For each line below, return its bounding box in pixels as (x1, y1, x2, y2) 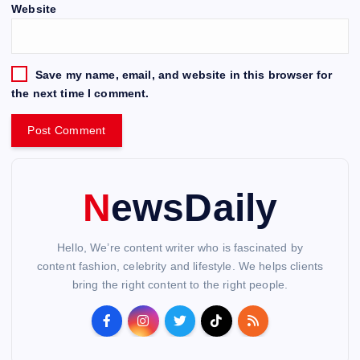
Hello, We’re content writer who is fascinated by (57, 241, 303, 255)
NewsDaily (111, 186, 278, 230)
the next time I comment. (11, 87, 149, 100)
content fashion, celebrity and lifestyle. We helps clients (36, 260, 324, 273)
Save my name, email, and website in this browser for (35, 67, 333, 81)
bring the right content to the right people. (72, 278, 288, 292)
